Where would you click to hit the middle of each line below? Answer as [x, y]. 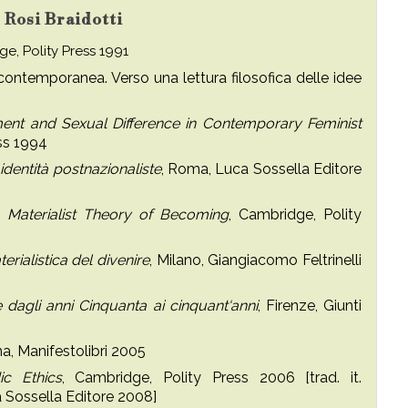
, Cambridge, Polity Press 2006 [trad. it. [212, 377]
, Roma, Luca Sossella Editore [261, 169]
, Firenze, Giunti [310, 306]
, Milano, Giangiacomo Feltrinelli [256, 260]
